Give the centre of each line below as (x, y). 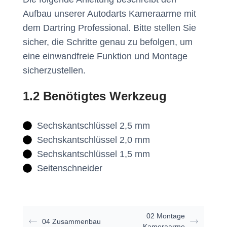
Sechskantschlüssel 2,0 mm (93, 140)
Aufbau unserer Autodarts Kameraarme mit (109, 14)
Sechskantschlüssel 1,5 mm (93, 154)
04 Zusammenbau (71, 221)
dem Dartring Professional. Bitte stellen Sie (109, 28)
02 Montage (165, 216)
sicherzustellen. (54, 70)
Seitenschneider (69, 168)
